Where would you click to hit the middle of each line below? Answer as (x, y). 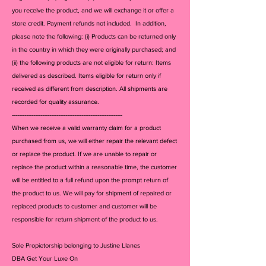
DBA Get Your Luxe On (45, 258)
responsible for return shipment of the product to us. (85, 219)
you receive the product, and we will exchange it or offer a (93, 10)
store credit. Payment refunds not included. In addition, (89, 23)
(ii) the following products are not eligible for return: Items (91, 62)
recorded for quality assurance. (56, 101)
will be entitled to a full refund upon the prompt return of (90, 180)
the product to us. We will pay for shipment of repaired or (92, 193)
